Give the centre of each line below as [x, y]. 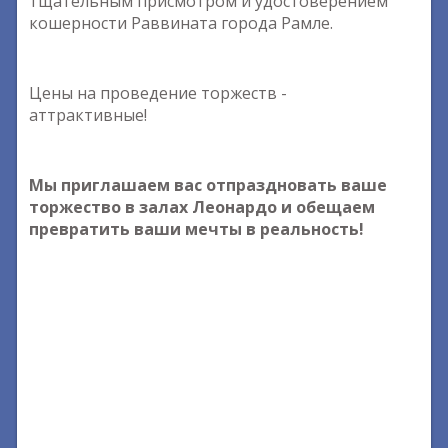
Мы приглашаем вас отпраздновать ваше [208, 185]
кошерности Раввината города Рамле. [181, 23]
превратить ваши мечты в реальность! [196, 229]
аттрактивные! [88, 115]
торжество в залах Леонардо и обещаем [202, 207]
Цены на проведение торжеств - [158, 93]
